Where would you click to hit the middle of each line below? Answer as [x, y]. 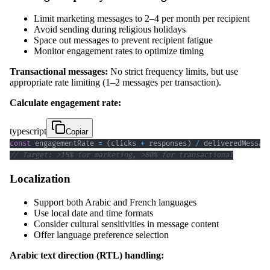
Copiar [77, 132]
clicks [126, 144]
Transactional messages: [59, 72]
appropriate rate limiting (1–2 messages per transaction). [115, 83]
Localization [40, 178]
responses [166, 144]
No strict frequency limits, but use [173, 72]
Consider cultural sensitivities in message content [126, 224]
